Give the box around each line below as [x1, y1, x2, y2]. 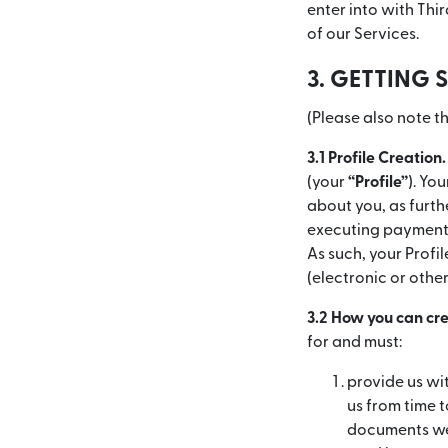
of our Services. [307, 26, 419, 42]
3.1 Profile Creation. [307, 150, 446, 166]
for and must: [307, 334, 402, 350]
